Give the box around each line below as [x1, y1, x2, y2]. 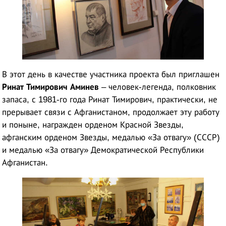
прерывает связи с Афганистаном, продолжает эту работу [2, 107, 220, 117]
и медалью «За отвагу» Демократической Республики [2, 145, 204, 155]
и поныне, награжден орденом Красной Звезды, [2, 120, 184, 130]
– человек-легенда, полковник [99, 82, 216, 92]
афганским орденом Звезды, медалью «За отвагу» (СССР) [2, 132, 220, 142]
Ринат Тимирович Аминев [2, 82, 99, 92]
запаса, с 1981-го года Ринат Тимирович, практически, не [2, 94, 218, 104]
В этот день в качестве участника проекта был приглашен [2, 69, 220, 79]
